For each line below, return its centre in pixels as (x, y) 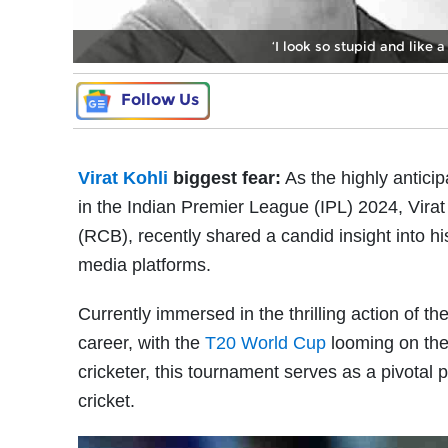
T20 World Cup (265, 342)
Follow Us (160, 99)
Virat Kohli (123, 177)
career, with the (141, 342)
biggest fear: (224, 177)
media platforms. (144, 264)
